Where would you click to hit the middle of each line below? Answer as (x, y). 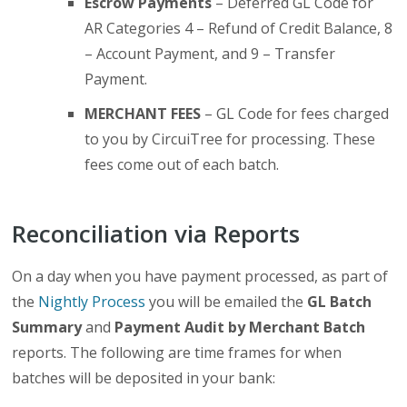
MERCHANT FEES (143, 114)
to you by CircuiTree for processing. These (230, 139)
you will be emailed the (225, 302)
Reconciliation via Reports (156, 234)
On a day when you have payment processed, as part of (200, 277)
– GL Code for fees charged (295, 114)
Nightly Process (92, 302)
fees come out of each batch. (182, 165)
